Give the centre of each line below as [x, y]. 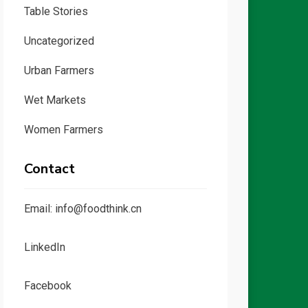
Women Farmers [63, 130]
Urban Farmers [59, 70]
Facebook [47, 286]
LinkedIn [44, 247]
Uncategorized [59, 41]
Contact [49, 169]
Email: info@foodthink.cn [82, 209]
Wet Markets [55, 100]
